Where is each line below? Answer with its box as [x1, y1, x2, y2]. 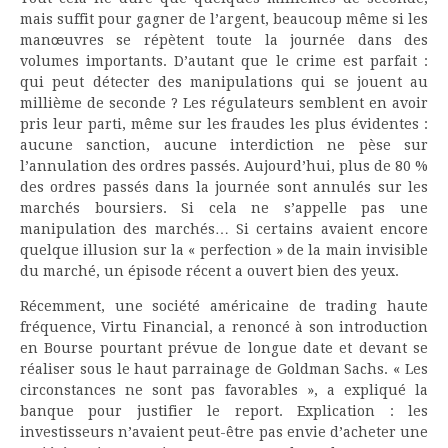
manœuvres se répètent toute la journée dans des [20, 31, 428, 48]
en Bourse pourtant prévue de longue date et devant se [20, 339, 428, 356]
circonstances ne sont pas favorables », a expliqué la [20, 381, 428, 398]
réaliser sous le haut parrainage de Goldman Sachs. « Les [20, 360, 428, 377]
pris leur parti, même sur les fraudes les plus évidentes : [20, 115, 428, 132]
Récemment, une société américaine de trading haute [20, 297, 428, 314]
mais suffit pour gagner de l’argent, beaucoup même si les [20, 10, 428, 27]
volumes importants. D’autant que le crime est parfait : [20, 52, 428, 69]
